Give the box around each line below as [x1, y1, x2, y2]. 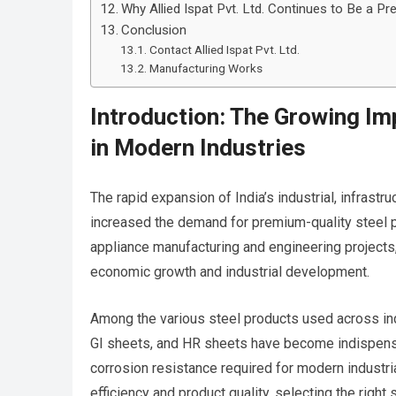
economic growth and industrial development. [90, 263, 369, 281]
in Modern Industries [90, 134, 306, 162]
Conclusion [121, 22, 187, 39]
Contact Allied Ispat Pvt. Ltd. [148, 42, 300, 57]
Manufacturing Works [148, 61, 263, 76]
